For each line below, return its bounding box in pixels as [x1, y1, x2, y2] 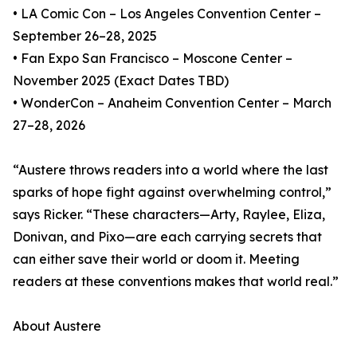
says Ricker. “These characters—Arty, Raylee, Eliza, [13, 206, 325, 223]
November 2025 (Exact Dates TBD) [13, 73, 229, 89]
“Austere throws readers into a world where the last [13, 162, 328, 178]
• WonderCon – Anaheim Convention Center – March [13, 95, 331, 112]
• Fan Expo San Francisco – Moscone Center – [13, 50, 292, 67]
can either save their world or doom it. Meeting [13, 251, 300, 268]
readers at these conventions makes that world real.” [13, 273, 339, 290]
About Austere [13, 318, 101, 335]
